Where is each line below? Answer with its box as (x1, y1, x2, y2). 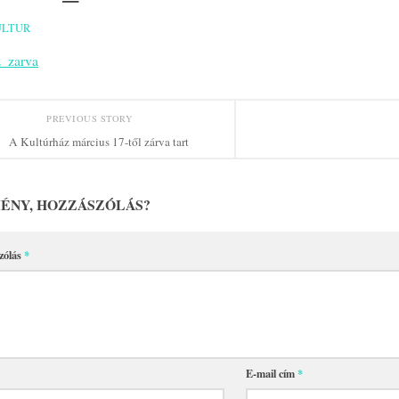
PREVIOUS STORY (46, 112, 137, 126)
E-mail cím (246, 364, 298, 381)
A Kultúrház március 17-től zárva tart (9, 134, 189, 151)
